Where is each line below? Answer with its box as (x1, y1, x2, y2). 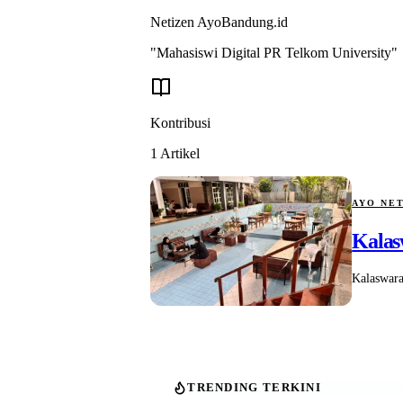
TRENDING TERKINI (187, 380, 322, 394)
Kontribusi (150, 114, 211, 130)
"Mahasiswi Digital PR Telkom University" (150, 44, 399, 60)
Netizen (150, 13, 198, 30)
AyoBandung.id (197, 13, 289, 30)
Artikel (160, 145, 201, 161)
